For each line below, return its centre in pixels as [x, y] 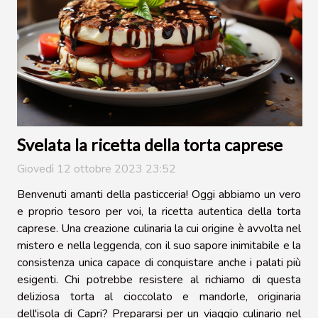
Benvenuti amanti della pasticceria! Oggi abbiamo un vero [159, 194]
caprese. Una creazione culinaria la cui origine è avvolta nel [159, 228]
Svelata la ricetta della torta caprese [150, 144]
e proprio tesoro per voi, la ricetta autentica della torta [159, 211]
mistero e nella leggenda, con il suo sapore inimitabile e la [159, 245]
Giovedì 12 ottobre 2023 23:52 [97, 169]
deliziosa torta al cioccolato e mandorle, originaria [159, 296]
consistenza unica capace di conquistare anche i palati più [159, 262]
